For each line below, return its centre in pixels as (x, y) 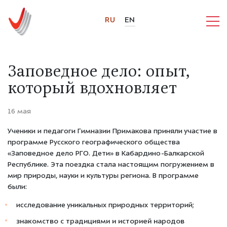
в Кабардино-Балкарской (159, 154)
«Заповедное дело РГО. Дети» (61, 154)
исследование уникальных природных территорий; (105, 206)
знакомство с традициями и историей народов (101, 221)
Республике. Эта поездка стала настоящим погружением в (111, 165)
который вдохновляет (92, 89)
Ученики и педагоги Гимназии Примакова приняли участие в (112, 132)
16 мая (19, 112)
